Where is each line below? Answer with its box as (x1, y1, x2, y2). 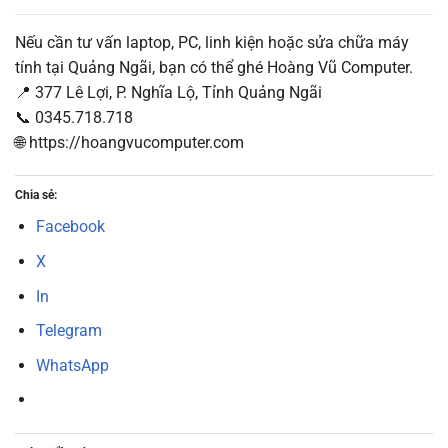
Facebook (35, 217, 105, 237)
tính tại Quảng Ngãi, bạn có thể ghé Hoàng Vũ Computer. (15, 57, 413, 77)
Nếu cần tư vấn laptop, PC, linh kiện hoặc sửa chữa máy (15, 32, 409, 52)
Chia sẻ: (15, 188, 57, 203)
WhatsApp (35, 355, 109, 375)
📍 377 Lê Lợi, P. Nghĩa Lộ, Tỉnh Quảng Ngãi (15, 82, 322, 102)
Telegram (35, 321, 102, 341)
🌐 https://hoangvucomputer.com (15, 132, 244, 152)
